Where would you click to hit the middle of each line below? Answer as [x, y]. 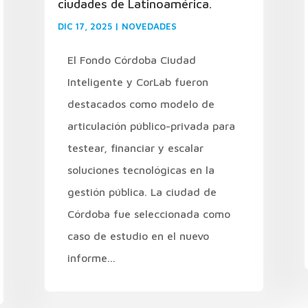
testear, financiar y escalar [135, 147]
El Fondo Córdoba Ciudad [131, 59]
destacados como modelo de [141, 103]
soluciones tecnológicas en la [141, 169]
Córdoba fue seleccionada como [148, 213]
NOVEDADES [149, 26]
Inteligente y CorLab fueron [137, 81]
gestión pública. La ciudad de [142, 191]
